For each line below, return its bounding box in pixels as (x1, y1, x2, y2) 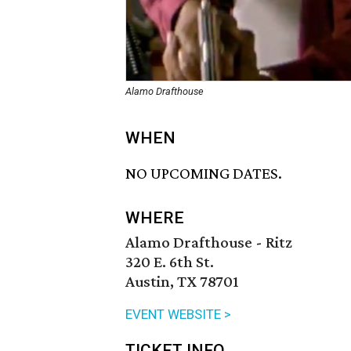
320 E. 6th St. (125, 252, 214, 272)
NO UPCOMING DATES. (125, 164, 282, 183)
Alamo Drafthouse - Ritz (125, 233, 292, 252)
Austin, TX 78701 (125, 272, 239, 291)
